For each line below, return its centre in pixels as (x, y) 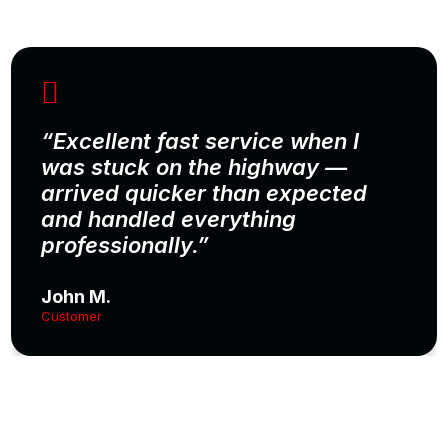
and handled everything (169, 218)
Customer (72, 315)
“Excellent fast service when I (200, 140)
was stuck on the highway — (194, 166)
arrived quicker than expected (204, 192)
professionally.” (125, 244)
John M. (76, 296)
